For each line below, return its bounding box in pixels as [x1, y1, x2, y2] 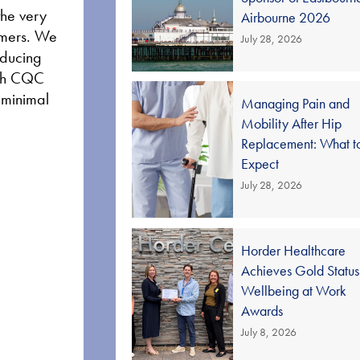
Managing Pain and [241, 94, 350, 112]
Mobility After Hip [241, 114, 342, 133]
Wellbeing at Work [241, 281, 347, 300]
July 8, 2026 [241, 325, 297, 339]
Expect [241, 154, 280, 173]
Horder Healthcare [241, 241, 346, 260]
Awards [241, 301, 284, 320]
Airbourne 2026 [241, 8, 331, 27]
